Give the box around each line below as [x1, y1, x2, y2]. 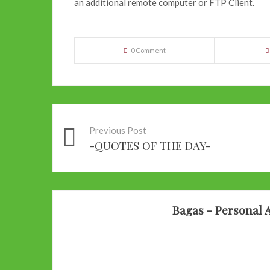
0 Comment [130, 46, 166, 55]
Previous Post [89, 125, 146, 136]
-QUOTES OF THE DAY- [89, 138, 211, 154]
